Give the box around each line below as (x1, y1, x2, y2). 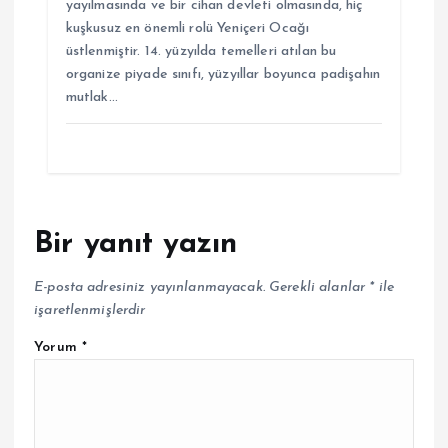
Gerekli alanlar (269, 279, 370, 295)
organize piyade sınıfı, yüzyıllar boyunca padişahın (65, 67, 380, 82)
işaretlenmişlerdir (34, 302, 146, 318)
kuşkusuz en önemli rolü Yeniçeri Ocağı (65, 21, 310, 36)
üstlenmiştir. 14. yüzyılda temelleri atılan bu (65, 44, 337, 59)
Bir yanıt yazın (34, 230, 238, 260)
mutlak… (65, 90, 118, 105)
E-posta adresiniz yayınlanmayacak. (34, 279, 265, 295)
